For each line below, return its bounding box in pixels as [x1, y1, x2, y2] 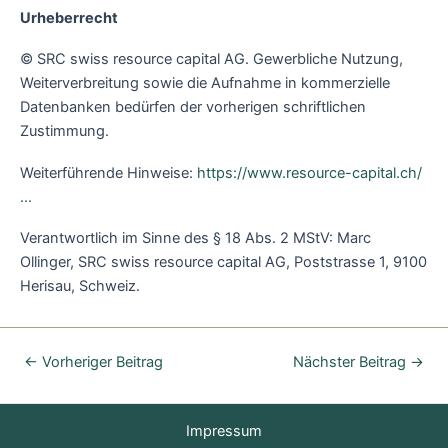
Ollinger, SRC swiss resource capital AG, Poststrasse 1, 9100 [20, 253, 427, 272]
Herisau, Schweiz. [20, 277, 140, 296]
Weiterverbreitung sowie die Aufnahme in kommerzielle [20, 74, 390, 93]
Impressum [186, 421, 262, 440]
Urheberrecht [20, 8, 118, 27]
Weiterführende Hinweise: [20, 163, 197, 182]
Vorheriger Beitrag [37, 353, 163, 372]
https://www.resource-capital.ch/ [197, 163, 422, 182]
